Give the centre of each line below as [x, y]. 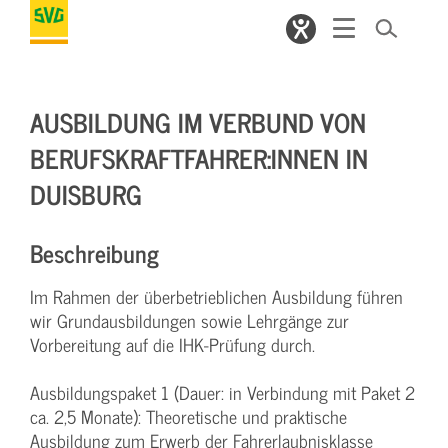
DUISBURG [86, 193]
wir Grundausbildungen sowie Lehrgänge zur [189, 320]
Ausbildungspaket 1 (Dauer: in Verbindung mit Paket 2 [222, 392]
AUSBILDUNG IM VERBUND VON [198, 121]
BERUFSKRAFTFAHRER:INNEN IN [199, 157]
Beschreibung [94, 252]
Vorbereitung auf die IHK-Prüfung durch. [172, 344]
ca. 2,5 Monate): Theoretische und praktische [188, 416]
